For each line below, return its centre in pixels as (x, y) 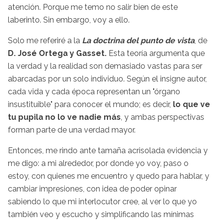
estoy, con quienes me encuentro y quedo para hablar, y (109, 176)
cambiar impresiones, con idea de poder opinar (92, 189)
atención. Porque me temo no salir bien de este (93, 7)
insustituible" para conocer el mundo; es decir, (89, 104)
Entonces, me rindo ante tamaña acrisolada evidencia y (108, 150)
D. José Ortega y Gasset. (57, 53)
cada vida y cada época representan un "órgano (94, 91)
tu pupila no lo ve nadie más (64, 117)
